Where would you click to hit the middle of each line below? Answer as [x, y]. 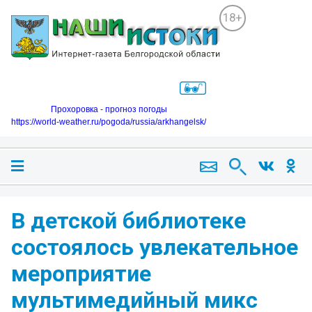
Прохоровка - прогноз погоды [109, 110]
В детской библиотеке [128, 221]
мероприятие [81, 274]
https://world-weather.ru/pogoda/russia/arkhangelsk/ [109, 122]
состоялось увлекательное [155, 248]
